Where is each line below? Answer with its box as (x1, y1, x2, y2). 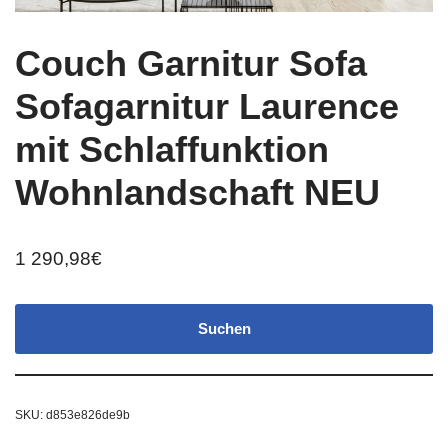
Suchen (197, 320, 251, 338)
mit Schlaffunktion (15, 129, 329, 171)
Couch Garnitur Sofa (15, 43, 367, 85)
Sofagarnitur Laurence (15, 86, 399, 128)
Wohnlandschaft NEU (15, 172, 380, 214)
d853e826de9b (46, 408, 130, 423)
